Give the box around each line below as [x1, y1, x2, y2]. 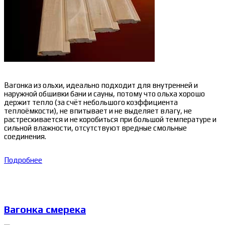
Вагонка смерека [4, 203, 86, 215]
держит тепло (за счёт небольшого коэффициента [4, 98, 178, 107]
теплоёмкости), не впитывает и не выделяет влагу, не [4, 106, 192, 116]
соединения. [4, 132, 46, 141]
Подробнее [4, 156, 42, 165]
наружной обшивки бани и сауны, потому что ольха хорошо [4, 89, 205, 98]
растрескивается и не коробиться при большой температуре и [4, 115, 216, 124]
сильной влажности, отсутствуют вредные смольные [4, 124, 187, 133]
